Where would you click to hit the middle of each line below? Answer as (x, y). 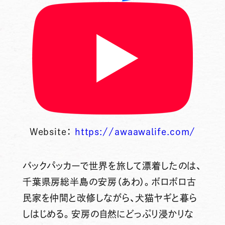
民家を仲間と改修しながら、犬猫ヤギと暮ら (110, 198)
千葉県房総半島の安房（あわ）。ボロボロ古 (109, 182)
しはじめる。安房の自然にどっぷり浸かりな (108, 214)
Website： (52, 131)
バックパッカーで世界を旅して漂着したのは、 (112, 165)
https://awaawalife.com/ (135, 131)
